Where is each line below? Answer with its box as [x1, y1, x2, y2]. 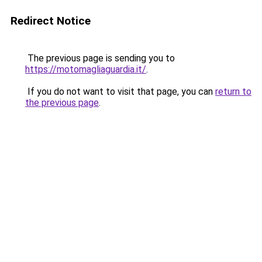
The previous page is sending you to [25, 53, 175, 64]
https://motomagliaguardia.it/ [25, 64, 146, 75]
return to [215, 86, 251, 97]
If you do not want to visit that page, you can [25, 86, 215, 97]
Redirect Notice [11, 14, 91, 27]
